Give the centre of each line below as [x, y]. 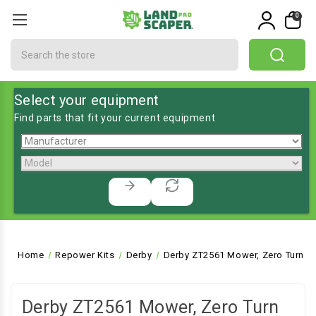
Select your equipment [87, 100]
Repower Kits [85, 255]
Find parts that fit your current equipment [115, 118]
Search [28, 46]
